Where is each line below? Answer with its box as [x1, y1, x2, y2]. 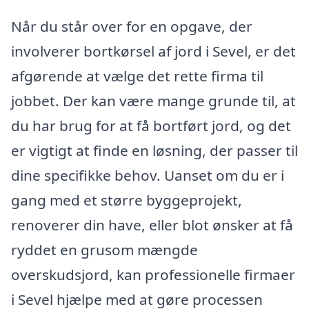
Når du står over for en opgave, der [11, 16, 252, 36]
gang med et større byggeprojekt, [11, 190, 242, 210]
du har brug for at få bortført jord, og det [11, 115, 291, 135]
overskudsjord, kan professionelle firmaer [11, 264, 295, 284]
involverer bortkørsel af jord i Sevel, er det [11, 41, 296, 61]
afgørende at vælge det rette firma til [11, 66, 263, 86]
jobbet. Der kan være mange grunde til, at [11, 90, 296, 110]
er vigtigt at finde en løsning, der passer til [11, 140, 298, 160]
